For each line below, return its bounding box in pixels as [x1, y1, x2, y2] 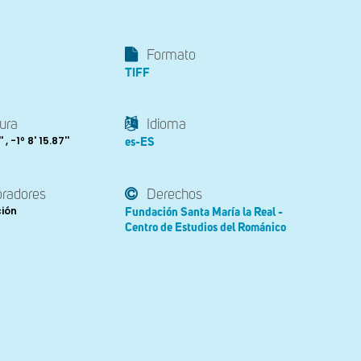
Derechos [147, 187, 202, 202]
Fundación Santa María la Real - [125, 205, 283, 218]
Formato [147, 48, 196, 63]
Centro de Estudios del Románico [125, 221, 286, 234]
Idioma [147, 118, 186, 133]
